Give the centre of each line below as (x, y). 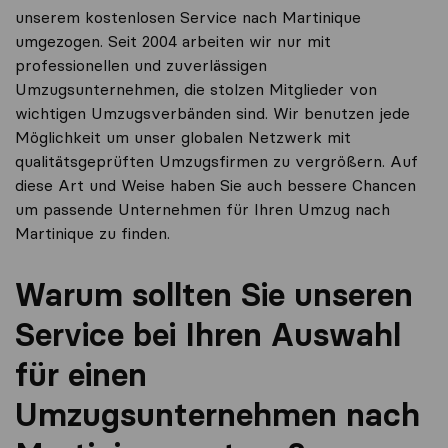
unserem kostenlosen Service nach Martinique (188, 17)
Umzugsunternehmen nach (217, 414)
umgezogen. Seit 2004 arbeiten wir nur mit (173, 41)
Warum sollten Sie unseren (214, 294)
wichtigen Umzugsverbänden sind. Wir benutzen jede (212, 113)
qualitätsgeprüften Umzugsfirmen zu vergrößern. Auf (216, 161)
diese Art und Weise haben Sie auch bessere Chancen (215, 185)
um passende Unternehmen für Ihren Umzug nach (202, 209)
